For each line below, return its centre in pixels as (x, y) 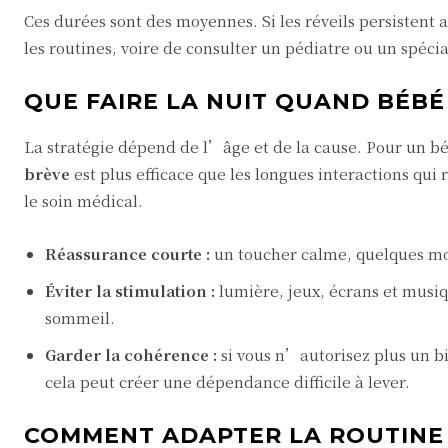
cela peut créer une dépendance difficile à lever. (227, 381)
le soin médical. (83, 200)
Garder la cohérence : (131, 354)
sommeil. (80, 317)
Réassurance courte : (127, 253)
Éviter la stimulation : (130, 290)
